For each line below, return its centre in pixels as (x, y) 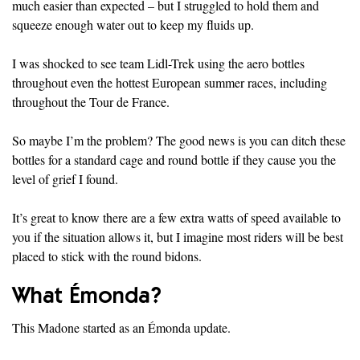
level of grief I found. (65, 178)
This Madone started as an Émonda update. (121, 327)
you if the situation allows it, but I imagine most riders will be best (178, 236)
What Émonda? (87, 298)
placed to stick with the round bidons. (107, 256)
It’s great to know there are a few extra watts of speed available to (176, 217)
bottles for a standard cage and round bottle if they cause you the (174, 159)
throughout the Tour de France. (91, 101)
